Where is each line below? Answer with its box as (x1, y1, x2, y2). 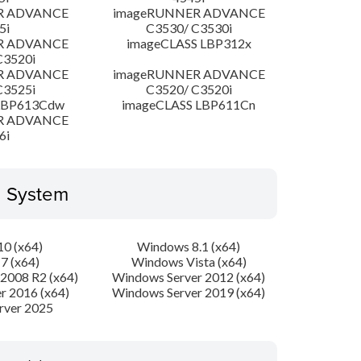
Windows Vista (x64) (131, 254, 247, 270)
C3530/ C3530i (145, 20, 232, 36)
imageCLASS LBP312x (126, 35, 251, 52)
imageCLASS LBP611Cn (122, 97, 256, 113)
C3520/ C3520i (145, 81, 232, 98)
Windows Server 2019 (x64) (112, 284, 266, 301)
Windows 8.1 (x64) (137, 239, 241, 255)
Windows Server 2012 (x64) (112, 269, 266, 285)
